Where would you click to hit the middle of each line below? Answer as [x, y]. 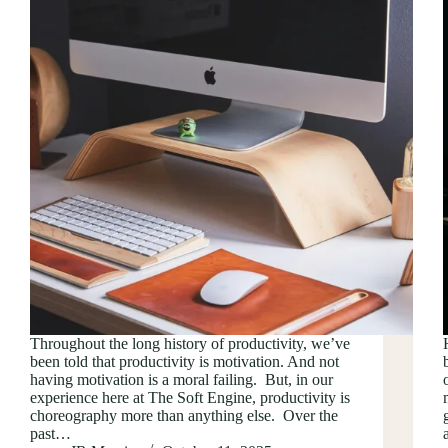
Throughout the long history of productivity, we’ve [190, 343]
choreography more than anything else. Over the [184, 415]
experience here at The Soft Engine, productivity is [190, 397]
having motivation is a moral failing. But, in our [181, 379]
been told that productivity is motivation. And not [184, 361]
